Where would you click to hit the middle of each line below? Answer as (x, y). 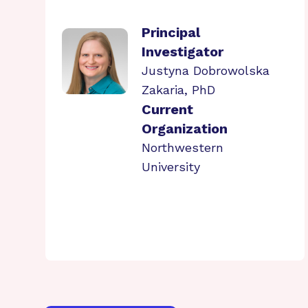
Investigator (183, 52)
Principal (171, 32)
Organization (185, 129)
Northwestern (183, 147)
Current (167, 109)
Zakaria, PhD (178, 90)
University (171, 167)
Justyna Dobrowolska (206, 70)
